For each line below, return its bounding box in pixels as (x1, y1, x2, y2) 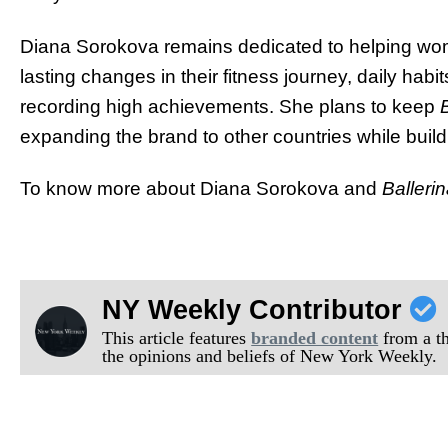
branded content (251, 327, 379, 348)
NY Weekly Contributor (102, 294, 411, 325)
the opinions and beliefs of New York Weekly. (102, 345, 438, 366)
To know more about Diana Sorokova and (20, 178, 382, 200)
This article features (102, 327, 252, 348)
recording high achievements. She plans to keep (20, 95, 440, 117)
